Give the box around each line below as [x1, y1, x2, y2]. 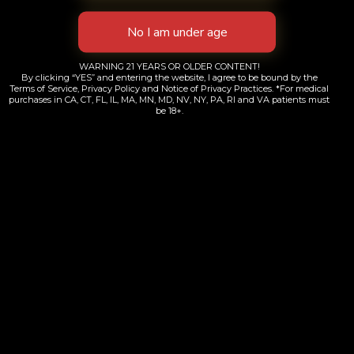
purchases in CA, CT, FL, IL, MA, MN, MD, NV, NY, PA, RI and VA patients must [9, 93, 330, 105]
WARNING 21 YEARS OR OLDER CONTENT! [78, 60, 260, 72]
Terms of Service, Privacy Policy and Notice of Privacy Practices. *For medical [9, 82, 330, 94]
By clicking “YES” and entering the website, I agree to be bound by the [21, 71, 318, 83]
